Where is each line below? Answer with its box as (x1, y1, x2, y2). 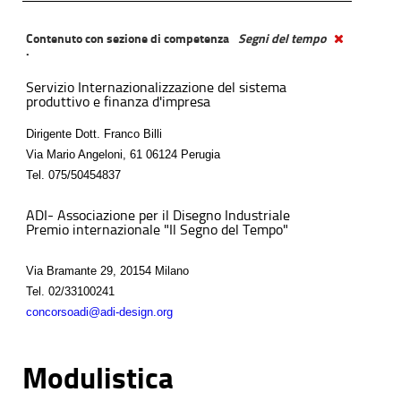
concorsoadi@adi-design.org (26, 304, 173, 319)
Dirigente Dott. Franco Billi (26, 126, 162, 141)
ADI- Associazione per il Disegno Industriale (26, 206, 290, 224)
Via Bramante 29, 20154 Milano (26, 263, 189, 277)
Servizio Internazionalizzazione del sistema (26, 78, 286, 96)
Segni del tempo (238, 30, 328, 47)
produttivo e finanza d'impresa (26, 92, 210, 110)
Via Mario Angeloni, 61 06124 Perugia (26, 147, 220, 161)
